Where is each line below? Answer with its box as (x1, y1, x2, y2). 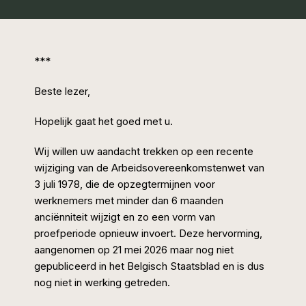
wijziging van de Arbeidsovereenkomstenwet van (34, 161, 264, 174)
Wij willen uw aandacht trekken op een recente (34, 145, 253, 158)
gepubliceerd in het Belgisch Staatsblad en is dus (34, 260, 264, 273)
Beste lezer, (34, 85, 90, 98)
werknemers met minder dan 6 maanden (34, 194, 223, 207)
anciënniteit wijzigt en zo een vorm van (34, 210, 215, 223)
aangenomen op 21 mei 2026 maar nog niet (34, 243, 234, 256)
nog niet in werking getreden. (34, 276, 170, 289)
